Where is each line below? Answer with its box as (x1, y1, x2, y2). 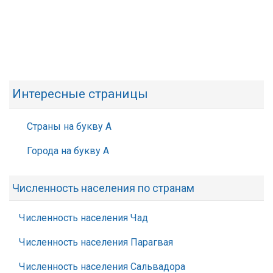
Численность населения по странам (12, 182, 194, 194)
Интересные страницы (12, 87, 148, 101)
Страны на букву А (27, 121, 112, 132)
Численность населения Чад (19, 212, 148, 224)
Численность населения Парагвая (19, 236, 173, 248)
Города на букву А (27, 145, 109, 157)
